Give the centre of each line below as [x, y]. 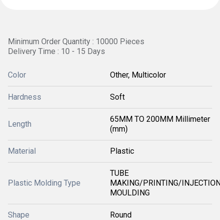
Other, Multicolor [138, 75]
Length [20, 124]
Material [22, 151]
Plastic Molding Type [44, 183]
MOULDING [130, 193]
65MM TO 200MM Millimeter [160, 119]
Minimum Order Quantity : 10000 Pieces [76, 41]
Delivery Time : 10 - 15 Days [56, 51]
